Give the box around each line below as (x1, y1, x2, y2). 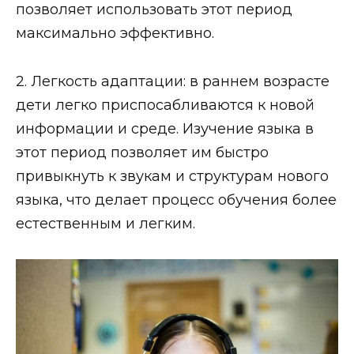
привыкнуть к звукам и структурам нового (16, 167, 329, 185)
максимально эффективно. (16, 24, 214, 43)
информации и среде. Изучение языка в (16, 119, 314, 137)
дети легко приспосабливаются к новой (16, 96, 314, 114)
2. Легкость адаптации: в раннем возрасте (16, 72, 330, 90)
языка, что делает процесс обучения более (16, 190, 337, 209)
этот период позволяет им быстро (16, 143, 269, 161)
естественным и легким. (16, 214, 195, 232)
